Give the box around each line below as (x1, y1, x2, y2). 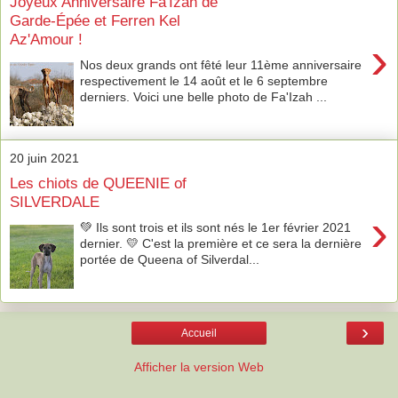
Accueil (181, 326, 217, 339)
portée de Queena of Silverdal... (80, 251, 260, 267)
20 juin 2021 (10, 150, 79, 165)
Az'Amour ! (10, 30, 83, 49)
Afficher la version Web (134, 359, 264, 374)
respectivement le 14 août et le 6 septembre (80, 73, 329, 88)
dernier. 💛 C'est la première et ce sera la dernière (80, 235, 362, 251)
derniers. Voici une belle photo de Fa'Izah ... (80, 89, 328, 104)
